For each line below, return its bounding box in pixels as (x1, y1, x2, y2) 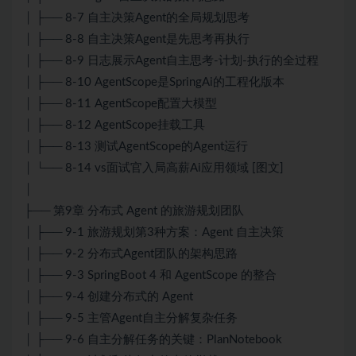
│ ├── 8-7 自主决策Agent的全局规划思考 (24, 12, 250, 25)
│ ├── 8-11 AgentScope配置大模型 (24, 98, 217, 110)
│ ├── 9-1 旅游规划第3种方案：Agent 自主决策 (24, 226, 284, 239)
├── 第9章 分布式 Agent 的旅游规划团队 (24, 205, 244, 218)
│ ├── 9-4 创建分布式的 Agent (24, 291, 193, 304)
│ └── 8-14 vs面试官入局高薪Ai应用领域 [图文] (24, 162, 284, 175)
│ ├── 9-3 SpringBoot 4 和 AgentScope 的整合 (24, 269, 277, 282)
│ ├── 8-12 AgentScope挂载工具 (24, 119, 205, 132)
